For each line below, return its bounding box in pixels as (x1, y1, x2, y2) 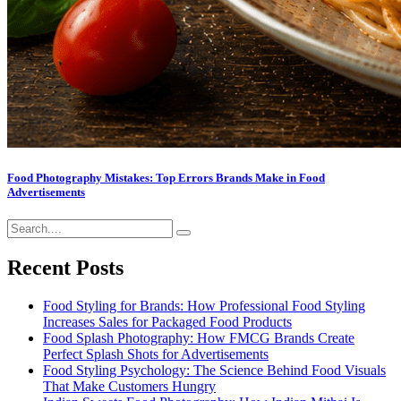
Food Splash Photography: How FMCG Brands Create (43, 329, 354, 346)
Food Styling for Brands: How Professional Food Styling (43, 297, 365, 313)
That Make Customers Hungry (43, 378, 216, 394)
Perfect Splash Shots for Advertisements (43, 346, 269, 362)
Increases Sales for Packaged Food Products (43, 313, 292, 329)
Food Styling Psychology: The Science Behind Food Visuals (43, 362, 386, 378)
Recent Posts (7, 255, 124, 279)
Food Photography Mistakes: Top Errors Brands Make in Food (7, 170, 325, 184)
